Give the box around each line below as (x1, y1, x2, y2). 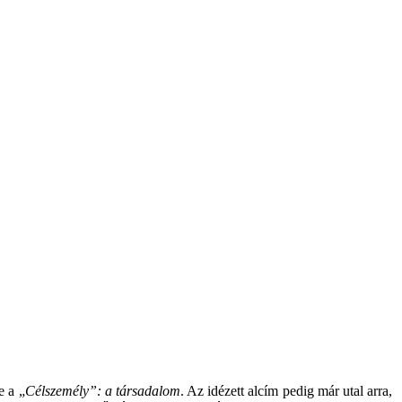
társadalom (115, 383, 180, 398)
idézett (207, 383, 245, 398)
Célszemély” (24, 383, 97, 398)
